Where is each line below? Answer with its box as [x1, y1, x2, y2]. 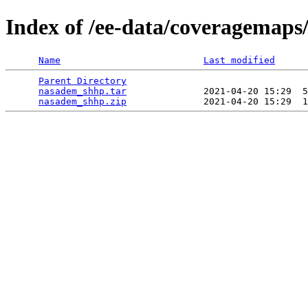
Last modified [203, 54, 275, 65]
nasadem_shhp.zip [38, 96, 126, 107]
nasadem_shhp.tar [38, 85, 126, 96]
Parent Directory [38, 75, 126, 86]
